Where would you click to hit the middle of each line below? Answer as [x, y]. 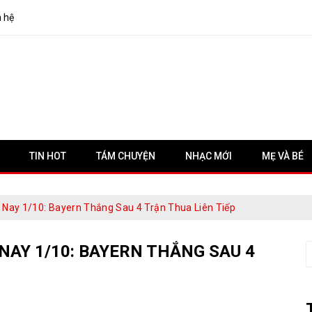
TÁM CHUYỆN [126, 156]
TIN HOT [48, 156]
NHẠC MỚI [209, 156]
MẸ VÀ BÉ [283, 156]
